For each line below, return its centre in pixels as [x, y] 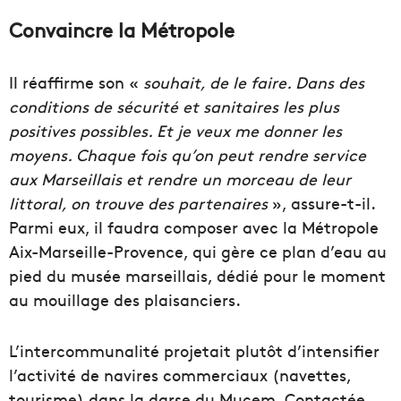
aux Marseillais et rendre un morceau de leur [180, 179]
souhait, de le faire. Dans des [254, 82]
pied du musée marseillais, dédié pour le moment [197, 275]
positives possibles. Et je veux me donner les [175, 130]
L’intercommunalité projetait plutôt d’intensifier [194, 350]
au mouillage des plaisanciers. [125, 299]
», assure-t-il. [321, 203]
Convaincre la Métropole [122, 30]
